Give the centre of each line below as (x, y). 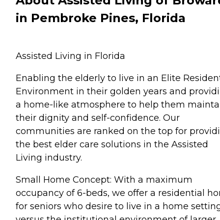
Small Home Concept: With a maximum (104, 179)
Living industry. (49, 157)
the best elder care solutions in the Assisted (112, 144)
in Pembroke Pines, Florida (101, 18)
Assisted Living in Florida (70, 56)
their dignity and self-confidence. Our (98, 118)
